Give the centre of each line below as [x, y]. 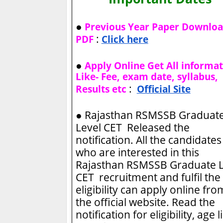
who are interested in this [137, 152]
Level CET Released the [132, 127]
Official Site [164, 89]
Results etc [101, 89]
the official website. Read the [145, 202]
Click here [125, 39]
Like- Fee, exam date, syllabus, [147, 77]
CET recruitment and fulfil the [148, 177]
